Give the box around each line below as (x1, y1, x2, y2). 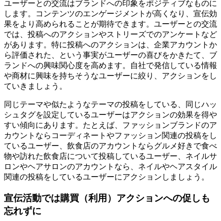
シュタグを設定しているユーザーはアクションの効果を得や (4, 110, 217, 119)
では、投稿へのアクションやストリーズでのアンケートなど (4, 30, 217, 39)
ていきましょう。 (4, 82, 67, 91)
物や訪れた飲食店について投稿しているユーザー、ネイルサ (4, 152, 217, 161)
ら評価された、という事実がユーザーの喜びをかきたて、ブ (4, 51, 217, 60)
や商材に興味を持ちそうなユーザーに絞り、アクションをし (4, 72, 217, 80)
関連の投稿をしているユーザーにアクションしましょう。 (4, 173, 209, 182)
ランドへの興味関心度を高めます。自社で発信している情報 (4, 61, 217, 70)
